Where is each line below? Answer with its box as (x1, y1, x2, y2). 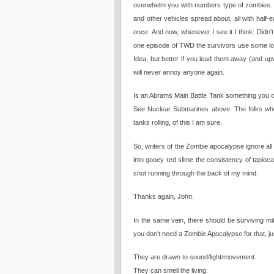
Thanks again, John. (133, 193, 194, 200)
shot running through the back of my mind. (133, 169, 258, 177)
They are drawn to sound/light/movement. (133, 253, 256, 261)
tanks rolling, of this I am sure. (133, 119, 222, 126)
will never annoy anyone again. (133, 68, 224, 76)
